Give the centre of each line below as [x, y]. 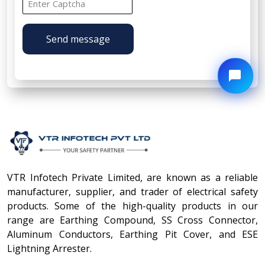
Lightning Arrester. [49, 248]
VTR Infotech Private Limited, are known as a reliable [132, 177]
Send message [78, 39]
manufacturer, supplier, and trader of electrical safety [132, 191]
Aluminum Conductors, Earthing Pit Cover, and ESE [132, 234]
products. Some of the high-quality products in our [132, 206]
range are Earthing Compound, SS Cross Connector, [132, 220]
